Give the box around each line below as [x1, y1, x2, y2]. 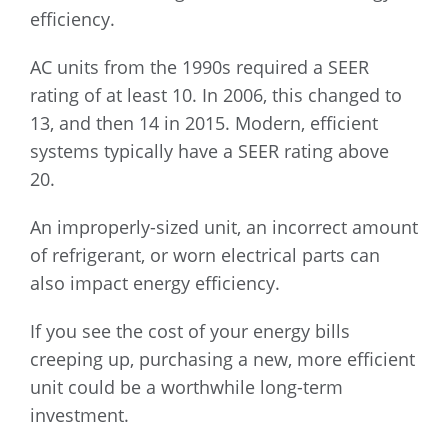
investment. [30, 403, 129, 428]
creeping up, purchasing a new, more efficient [30, 347, 415, 372]
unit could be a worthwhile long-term [30, 375, 343, 400]
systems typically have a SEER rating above [30, 139, 389, 164]
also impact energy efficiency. [30, 271, 280, 296]
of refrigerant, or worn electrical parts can [30, 243, 380, 268]
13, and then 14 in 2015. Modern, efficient [30, 111, 378, 136]
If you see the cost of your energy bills [30, 319, 350, 344]
